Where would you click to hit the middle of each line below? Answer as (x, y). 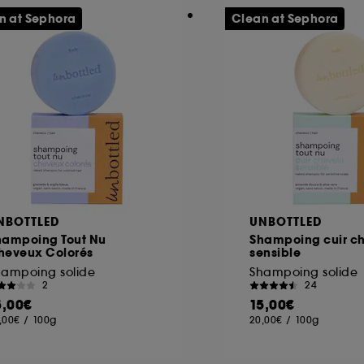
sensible (275, 252)
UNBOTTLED (286, 221)
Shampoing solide (303, 272)
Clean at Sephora (285, 18)
